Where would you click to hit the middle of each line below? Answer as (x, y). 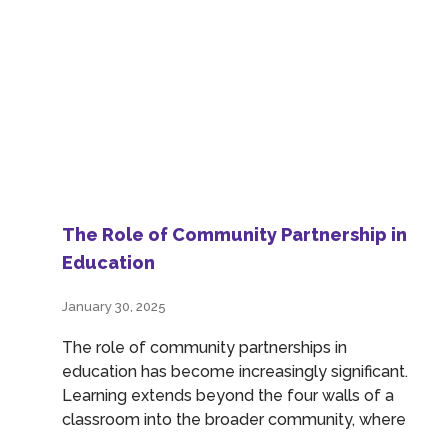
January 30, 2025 (114, 306)
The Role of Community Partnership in (234, 234)
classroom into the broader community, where (234, 419)
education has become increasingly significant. (235, 371)
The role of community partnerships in (204, 347)
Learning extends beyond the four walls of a (228, 395)
